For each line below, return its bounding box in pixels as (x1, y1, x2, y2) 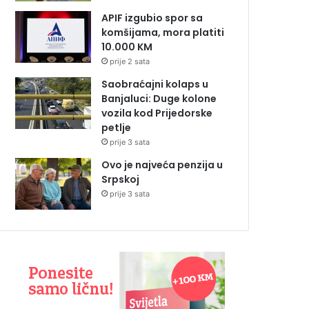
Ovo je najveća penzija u (101, 158, 223, 172)
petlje (101, 121, 131, 135)
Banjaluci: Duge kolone (101, 92, 217, 106)
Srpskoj (101, 172, 139, 187)
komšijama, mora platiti (101, 26, 224, 40)
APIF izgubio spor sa (101, 11, 203, 26)
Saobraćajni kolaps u (101, 77, 208, 92)
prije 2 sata (110, 57, 150, 67)
